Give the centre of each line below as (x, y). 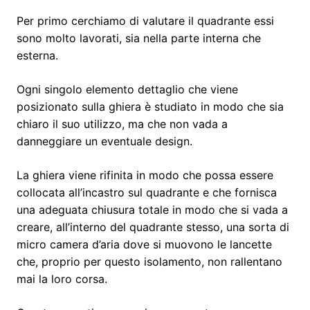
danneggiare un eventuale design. (104, 141)
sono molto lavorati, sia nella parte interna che (139, 38)
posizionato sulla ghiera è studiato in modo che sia (150, 106)
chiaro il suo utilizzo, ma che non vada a (122, 124)
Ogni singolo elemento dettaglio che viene (127, 89)
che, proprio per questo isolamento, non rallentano (149, 261)
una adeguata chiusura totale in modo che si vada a (152, 209)
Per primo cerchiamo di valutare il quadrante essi (145, 20)
